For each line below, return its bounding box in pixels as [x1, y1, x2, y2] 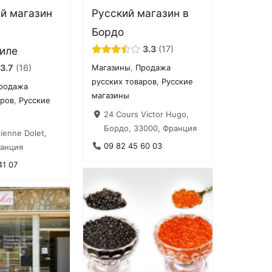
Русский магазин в [92, 6, 189, 19]
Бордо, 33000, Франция [103, 123, 197, 133]
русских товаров [92, 76, 157, 87]
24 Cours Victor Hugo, [103, 109, 189, 119]
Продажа [135, 63, 171, 73]
